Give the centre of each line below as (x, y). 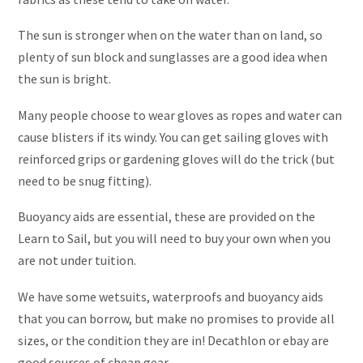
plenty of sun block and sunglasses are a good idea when (173, 57)
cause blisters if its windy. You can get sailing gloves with (173, 137)
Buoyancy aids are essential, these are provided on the (167, 217)
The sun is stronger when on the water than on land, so (170, 35)
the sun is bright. (64, 79)
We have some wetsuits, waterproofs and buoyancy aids (171, 297)
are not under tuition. (77, 261)
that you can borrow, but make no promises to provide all (176, 319)
